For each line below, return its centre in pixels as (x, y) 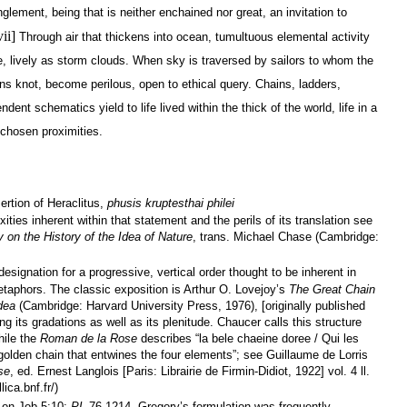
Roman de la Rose (90, 338)
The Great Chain (332, 289)
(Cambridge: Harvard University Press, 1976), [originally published (192, 305)
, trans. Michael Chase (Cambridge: (286, 236)
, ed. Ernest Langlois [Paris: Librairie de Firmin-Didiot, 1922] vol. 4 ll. (190, 371)
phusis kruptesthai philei (171, 203)
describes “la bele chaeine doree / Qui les (250, 338)
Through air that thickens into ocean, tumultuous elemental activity (193, 36)
